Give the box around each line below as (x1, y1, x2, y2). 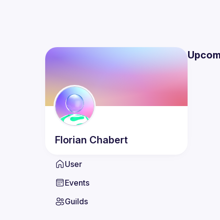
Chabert (89, 134, 128, 146)
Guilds (65, 196, 88, 206)
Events (65, 178, 89, 188)
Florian (55, 134, 87, 146)
